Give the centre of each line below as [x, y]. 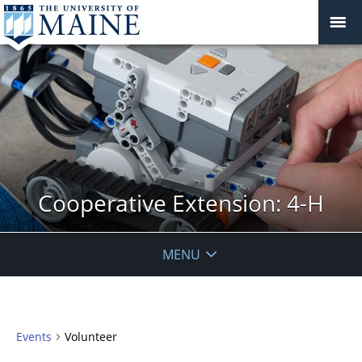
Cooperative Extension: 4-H [181, 202]
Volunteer [90, 337]
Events [34, 337]
